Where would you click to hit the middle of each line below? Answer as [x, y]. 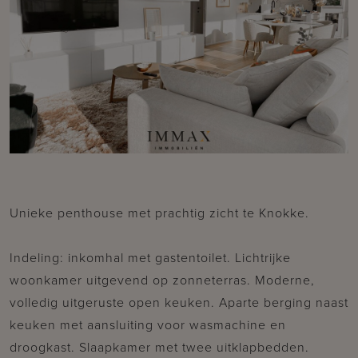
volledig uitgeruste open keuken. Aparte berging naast [179, 302]
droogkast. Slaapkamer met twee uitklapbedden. [159, 346]
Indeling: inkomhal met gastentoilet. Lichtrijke [150, 257]
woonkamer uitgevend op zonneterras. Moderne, [162, 279]
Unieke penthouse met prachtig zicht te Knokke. [159, 212]
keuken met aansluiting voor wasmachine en [148, 324]
